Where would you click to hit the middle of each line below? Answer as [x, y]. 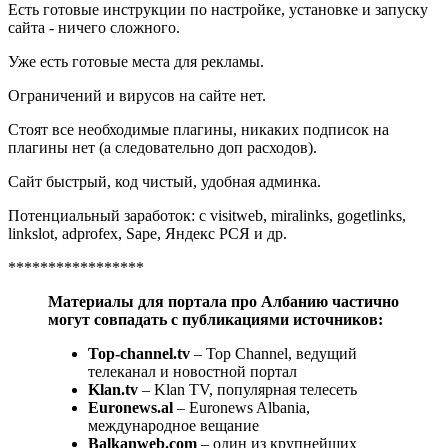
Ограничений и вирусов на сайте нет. [137, 95]
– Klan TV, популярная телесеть [247, 389]
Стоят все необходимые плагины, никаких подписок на [198, 129]
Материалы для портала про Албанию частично [223, 301]
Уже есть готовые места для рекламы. [136, 61]
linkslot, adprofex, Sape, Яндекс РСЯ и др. [147, 233]
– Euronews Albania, [241, 407]
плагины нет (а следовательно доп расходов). [162, 147]
